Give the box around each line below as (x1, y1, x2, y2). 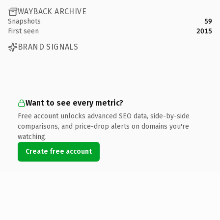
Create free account (26, 147, 92, 156)
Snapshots (8, 17, 41, 26)
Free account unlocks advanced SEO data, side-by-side (18, 111, 190, 120)
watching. (18, 132, 47, 141)
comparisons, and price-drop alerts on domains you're (18, 122, 189, 131)
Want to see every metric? (26, 98, 123, 108)
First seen (8, 27, 39, 35)
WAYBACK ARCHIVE (18, 7, 86, 16)
